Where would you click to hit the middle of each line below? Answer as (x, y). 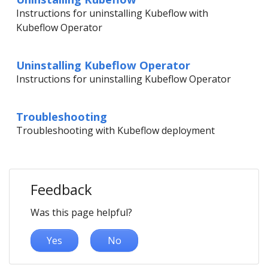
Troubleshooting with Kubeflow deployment (115, 130)
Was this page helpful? (81, 212)
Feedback (61, 189)
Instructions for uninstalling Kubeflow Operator (124, 79)
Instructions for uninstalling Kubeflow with (112, 13)
